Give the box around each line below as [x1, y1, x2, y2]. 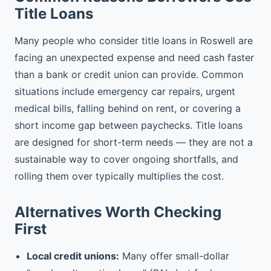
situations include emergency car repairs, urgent [15, 85, 235, 97]
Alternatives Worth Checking [15, 203, 221, 221]
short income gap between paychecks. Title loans [15, 119, 243, 131]
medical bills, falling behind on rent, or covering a [15, 102, 241, 114]
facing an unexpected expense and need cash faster [15, 51, 254, 64]
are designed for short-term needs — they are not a [15, 136, 253, 148]
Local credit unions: [27, 250, 119, 262]
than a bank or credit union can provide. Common [15, 68, 243, 80]
